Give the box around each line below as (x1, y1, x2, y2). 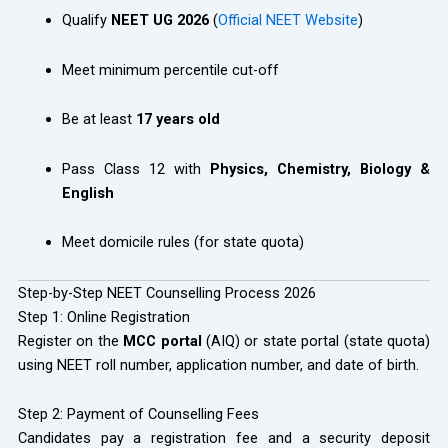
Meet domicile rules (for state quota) (61, 233, 304, 252)
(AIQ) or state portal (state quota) (201, 331, 431, 350)
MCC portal (123, 331, 202, 350)
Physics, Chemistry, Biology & (209, 159, 431, 178)
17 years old (135, 110, 220, 129)
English (61, 183, 114, 202)
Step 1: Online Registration (17, 307, 190, 326)
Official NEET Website (217, 11, 358, 30)
